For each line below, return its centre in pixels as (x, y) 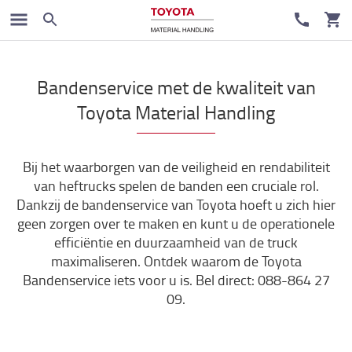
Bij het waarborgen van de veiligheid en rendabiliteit (176, 167)
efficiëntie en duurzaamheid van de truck (176, 242)
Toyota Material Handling (176, 112)
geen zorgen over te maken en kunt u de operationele (176, 223)
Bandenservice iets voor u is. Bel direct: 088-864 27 (176, 280)
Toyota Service (55, 16)
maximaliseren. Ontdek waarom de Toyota (176, 261)
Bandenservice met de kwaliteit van (176, 87)
